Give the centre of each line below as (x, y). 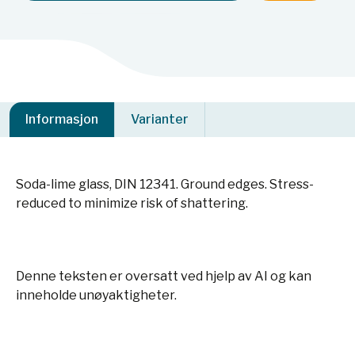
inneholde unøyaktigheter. (96, 295)
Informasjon (62, 119)
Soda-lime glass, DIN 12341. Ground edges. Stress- (165, 184)
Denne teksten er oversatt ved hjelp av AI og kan (164, 276)
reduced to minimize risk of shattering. (132, 203)
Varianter (160, 119)
